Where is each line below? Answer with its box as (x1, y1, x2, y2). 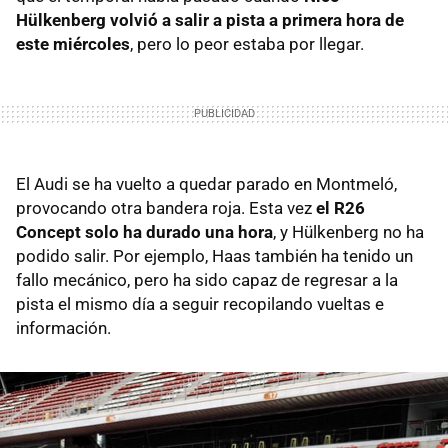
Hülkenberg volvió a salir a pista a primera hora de (16, 10, 404, 31)
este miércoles (16, 34, 130, 55)
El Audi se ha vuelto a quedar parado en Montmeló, (16, 174, 397, 195)
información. (16, 318, 111, 339)
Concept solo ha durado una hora (16, 222, 273, 243)
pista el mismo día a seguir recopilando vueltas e (16, 294, 384, 315)
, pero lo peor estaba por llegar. (130, 34, 364, 55)
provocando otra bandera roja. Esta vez (16, 198, 316, 219)
